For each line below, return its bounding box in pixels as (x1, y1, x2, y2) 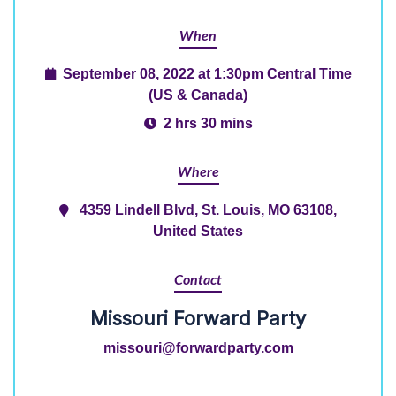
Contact (174, 273, 222, 287)
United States (153, 223, 243, 239)
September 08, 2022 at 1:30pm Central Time (62, 65, 352, 81)
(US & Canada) (148, 87, 247, 103)
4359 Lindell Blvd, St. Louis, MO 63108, (80, 202, 337, 217)
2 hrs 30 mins (163, 115, 253, 131)
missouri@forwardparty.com (103, 339, 293, 355)
